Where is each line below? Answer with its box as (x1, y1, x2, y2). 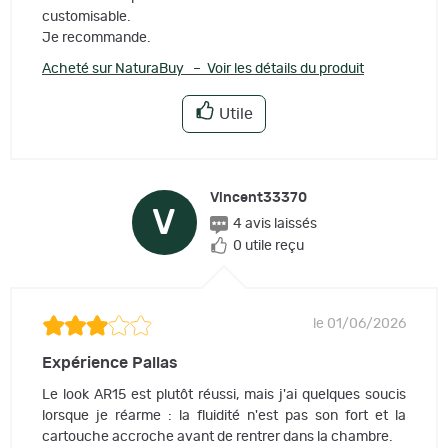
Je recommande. (42, 31, 151, 46)
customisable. (42, 10, 131, 25)
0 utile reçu (232, 238, 304, 253)
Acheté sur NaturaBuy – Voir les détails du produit (42, 62, 364, 77)
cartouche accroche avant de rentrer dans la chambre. (42, 429, 393, 444)
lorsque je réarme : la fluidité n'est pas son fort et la (42, 408, 406, 423)
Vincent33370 (209, 191, 307, 206)
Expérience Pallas (42, 354, 178, 371)
